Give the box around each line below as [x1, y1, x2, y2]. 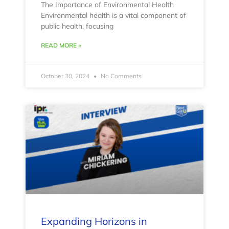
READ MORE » [41, 41, 81, 50]
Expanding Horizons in [41, 215, 147, 228]
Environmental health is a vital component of [41, 11, 186, 20]
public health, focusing [41, 21, 113, 31]
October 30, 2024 [41, 72, 91, 80]
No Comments [99, 72, 142, 80]
